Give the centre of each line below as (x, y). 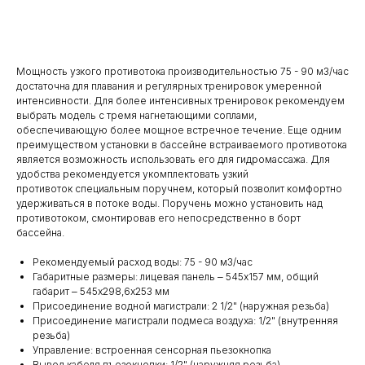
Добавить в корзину (160, 19)
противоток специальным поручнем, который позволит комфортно (179, 189)
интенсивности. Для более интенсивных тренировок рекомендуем (180, 101)
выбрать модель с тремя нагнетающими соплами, (136, 115)
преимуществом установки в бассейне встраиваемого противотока (182, 145)
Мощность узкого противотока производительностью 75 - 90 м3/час (182, 71)
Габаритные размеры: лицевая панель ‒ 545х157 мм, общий (176, 277)
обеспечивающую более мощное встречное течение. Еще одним (179, 130)
